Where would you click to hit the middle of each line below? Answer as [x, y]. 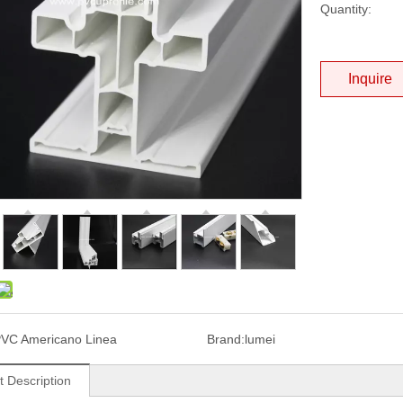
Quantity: [346, 9]
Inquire [370, 79]
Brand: [225, 339]
